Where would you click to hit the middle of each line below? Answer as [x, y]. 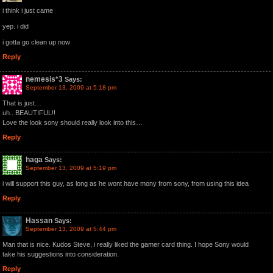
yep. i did [16, 26]
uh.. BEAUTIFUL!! [29, 113]
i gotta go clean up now [36, 42]
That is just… [22, 103]
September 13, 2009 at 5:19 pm [71, 168]
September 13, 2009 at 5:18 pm [71, 87]
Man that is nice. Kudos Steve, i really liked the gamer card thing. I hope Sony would [126, 244]
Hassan [39, 221]
